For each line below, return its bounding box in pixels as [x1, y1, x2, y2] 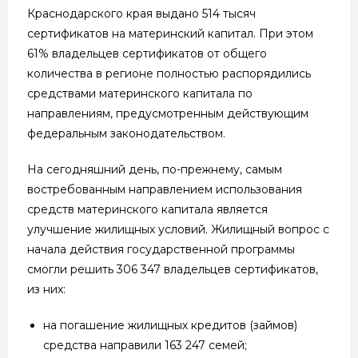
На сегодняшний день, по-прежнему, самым [27, 161, 282, 177]
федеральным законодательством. [27, 125, 225, 141]
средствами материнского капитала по [27, 86, 253, 101]
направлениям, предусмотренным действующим [27, 105, 308, 121]
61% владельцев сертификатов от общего [27, 46, 267, 61]
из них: [27, 281, 66, 296]
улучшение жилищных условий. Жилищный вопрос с [27, 221, 329, 237]
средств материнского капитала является [27, 201, 268, 217]
